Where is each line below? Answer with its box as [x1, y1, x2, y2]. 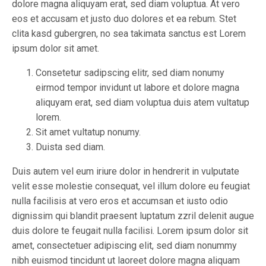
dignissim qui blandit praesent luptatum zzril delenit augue [12, 210, 254, 222]
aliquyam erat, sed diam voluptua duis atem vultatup [36, 97, 249, 109]
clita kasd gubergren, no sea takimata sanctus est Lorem [12, 28, 246, 40]
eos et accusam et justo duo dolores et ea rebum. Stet [12, 13, 236, 25]
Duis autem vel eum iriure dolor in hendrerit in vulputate [12, 166, 239, 178]
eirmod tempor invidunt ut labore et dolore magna [36, 82, 239, 94]
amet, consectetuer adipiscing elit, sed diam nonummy [12, 240, 237, 252]
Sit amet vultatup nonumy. [36, 126, 141, 138]
